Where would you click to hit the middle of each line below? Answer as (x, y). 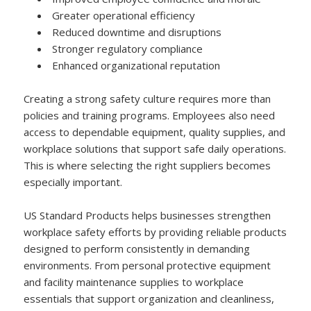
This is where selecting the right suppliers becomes (148, 165)
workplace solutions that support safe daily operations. (155, 148)
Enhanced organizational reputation (136, 65)
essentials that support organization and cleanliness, (149, 298)
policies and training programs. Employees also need (150, 115)
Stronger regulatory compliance (128, 48)
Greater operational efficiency (124, 15)
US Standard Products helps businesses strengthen (148, 215)
